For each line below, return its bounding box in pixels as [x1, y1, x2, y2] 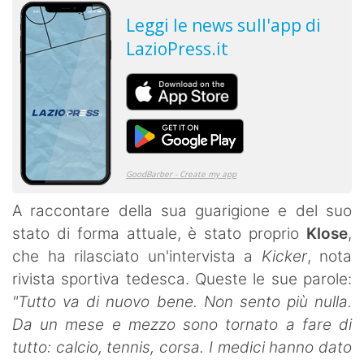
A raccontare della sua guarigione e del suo [12, 201, 352, 220]
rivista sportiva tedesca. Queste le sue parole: [12, 269, 352, 288]
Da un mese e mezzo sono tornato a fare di [12, 314, 352, 334]
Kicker [261, 246, 307, 266]
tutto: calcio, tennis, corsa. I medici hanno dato [12, 337, 352, 357]
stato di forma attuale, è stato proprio [12, 223, 306, 243]
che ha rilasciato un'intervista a [12, 246, 262, 266]
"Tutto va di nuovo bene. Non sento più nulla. [12, 292, 352, 311]
